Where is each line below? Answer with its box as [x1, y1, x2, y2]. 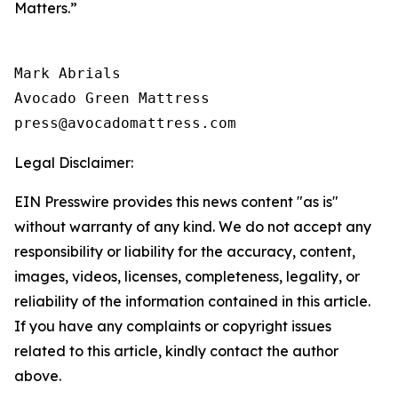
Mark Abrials [14, 65, 121, 82]
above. [14, 367, 61, 385]
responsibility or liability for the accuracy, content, [14, 243, 355, 260]
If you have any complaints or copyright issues [14, 317, 331, 335]
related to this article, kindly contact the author [14, 342, 338, 360]
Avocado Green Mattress [14, 90, 210, 107]
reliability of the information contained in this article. [14, 292, 370, 310]
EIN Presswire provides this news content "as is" [14, 193, 338, 211]
